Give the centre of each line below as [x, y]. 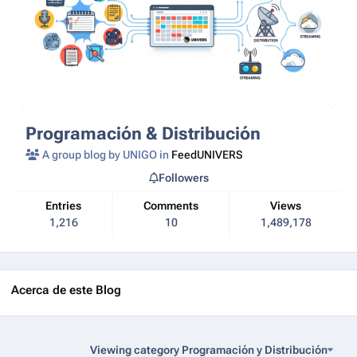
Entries [67, 206]
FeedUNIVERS [207, 154]
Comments [175, 206]
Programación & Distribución [143, 133]
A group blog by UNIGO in [106, 154]
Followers [183, 177]
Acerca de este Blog [66, 290]
